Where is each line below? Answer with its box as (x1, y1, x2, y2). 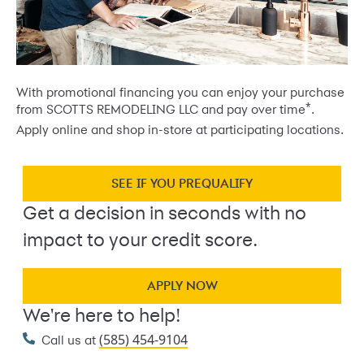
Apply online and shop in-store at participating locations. (16, 123, 344, 137)
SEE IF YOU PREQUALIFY (111, 176, 253, 190)
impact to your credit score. (23, 231, 258, 251)
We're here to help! (23, 306, 180, 327)
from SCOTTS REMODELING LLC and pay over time (16, 103, 305, 117)
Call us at (41, 334, 99, 348)
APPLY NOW (146, 279, 218, 292)
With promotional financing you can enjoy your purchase (16, 86, 344, 100)
